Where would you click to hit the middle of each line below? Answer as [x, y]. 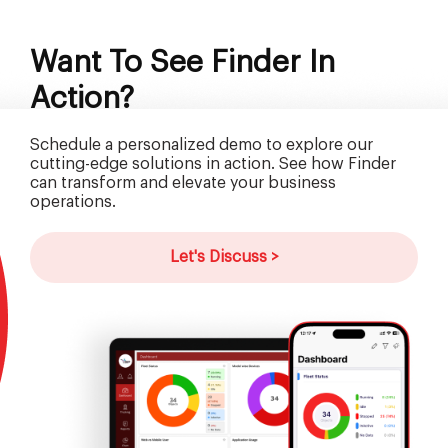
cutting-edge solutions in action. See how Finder [213, 164]
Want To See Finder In [182, 62]
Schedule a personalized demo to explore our [201, 145]
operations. [73, 202]
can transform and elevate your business [183, 183]
